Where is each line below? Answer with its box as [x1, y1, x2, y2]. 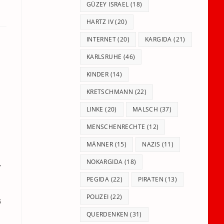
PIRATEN [138, 175, 164, 183]
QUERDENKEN [86, 210, 128, 218]
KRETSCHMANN [86, 87, 133, 96]
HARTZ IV [86, 17, 114, 26]
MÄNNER [86, 140, 113, 148]
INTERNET [86, 35, 116, 43]
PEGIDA [86, 175, 109, 183]
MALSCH [132, 105, 158, 113]
